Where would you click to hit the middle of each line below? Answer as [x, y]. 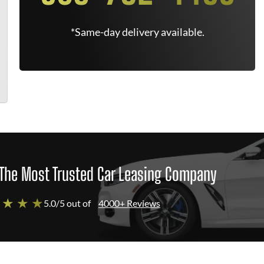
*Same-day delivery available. [137, 32]
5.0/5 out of [67, 203]
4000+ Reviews [129, 203]
